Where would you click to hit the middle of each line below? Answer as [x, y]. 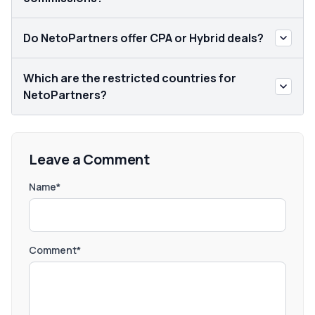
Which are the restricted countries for [130, 78]
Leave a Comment [89, 159]
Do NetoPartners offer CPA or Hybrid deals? [143, 38]
